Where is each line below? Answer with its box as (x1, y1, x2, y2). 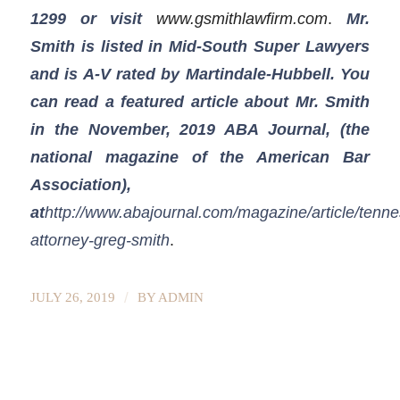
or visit (79, 9, 143, 29)
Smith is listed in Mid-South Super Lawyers (29, 37, 371, 56)
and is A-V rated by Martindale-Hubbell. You (29, 64, 371, 84)
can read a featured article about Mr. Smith (29, 92, 371, 112)
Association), (29, 175, 131, 195)
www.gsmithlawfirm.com (142, 9, 329, 29)
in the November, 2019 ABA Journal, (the (29, 120, 371, 139)
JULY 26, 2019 (29, 289, 115, 304)
